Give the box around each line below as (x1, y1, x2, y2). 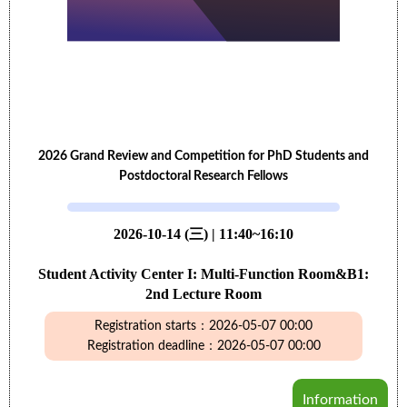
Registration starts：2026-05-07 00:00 (94, 320, 313, 333)
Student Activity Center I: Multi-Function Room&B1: (38, 266, 369, 282)
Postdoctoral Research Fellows (119, 170, 288, 183)
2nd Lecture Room (145, 286, 262, 302)
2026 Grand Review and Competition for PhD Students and (38, 150, 369, 163)
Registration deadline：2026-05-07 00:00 (86, 340, 321, 352)
